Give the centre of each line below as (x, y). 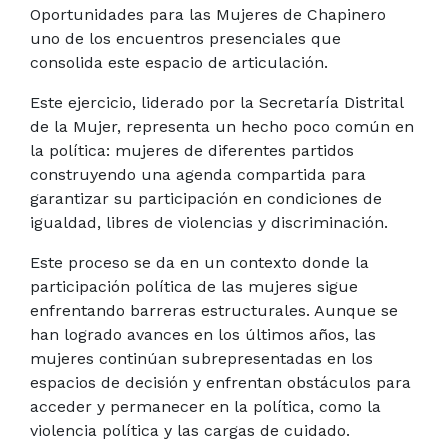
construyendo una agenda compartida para (198, 174)
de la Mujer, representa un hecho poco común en (222, 126)
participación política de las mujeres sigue (194, 286)
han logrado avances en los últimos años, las (203, 334)
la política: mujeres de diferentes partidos (192, 150)
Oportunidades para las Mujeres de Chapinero (208, 14)
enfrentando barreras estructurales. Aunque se (214, 310)
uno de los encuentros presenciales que (185, 38)
